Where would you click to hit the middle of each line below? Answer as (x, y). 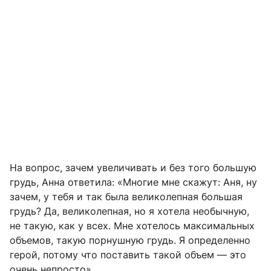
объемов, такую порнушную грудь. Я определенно (130, 240)
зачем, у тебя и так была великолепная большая (126, 196)
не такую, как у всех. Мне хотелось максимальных (132, 225)
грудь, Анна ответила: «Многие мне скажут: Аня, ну (133, 182)
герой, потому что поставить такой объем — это (128, 254)
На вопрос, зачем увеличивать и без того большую (133, 167)
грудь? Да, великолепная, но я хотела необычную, (129, 211)
